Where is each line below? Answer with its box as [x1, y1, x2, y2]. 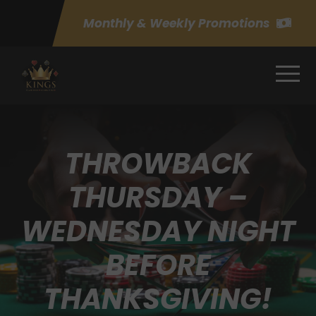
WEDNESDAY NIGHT [20, 211, 296, 251]
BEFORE [105, 245, 211, 285]
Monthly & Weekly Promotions [83, 15, 269, 32]
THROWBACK [64, 143, 252, 183]
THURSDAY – [68, 177, 248, 217]
